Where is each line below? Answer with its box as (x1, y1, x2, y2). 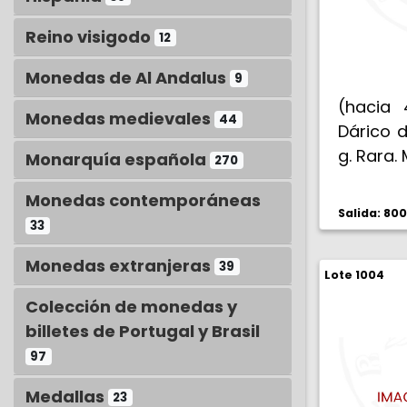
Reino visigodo (25, 25, 154, 48)
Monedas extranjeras (25, 254, 214, 277)
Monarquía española (25, 148, 210, 171)
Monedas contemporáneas (25, 189, 261, 212)
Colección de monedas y (25, 295, 237, 318)
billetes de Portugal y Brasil (25, 320, 260, 342)
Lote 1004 (324, 267, 384, 283)
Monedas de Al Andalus (25, 66, 230, 89)
